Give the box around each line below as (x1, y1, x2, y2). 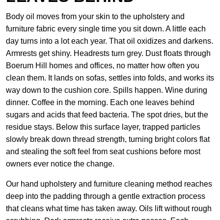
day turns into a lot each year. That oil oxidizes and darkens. (6, 37, 213, 45)
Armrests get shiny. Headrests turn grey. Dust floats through (6, 49, 211, 57)
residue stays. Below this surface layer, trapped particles (6, 123, 200, 131)
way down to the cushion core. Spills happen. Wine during (6, 86, 207, 94)
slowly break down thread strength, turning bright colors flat (6, 135, 210, 143)
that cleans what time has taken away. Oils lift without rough (6, 204, 212, 213)
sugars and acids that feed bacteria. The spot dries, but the (6, 110, 208, 119)
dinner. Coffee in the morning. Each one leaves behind (6, 98, 194, 107)
